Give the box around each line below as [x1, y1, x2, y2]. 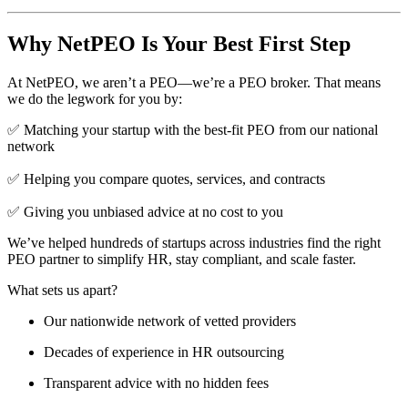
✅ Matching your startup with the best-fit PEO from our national [7, 122, 378, 138]
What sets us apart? [7, 282, 117, 298]
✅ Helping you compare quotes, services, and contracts [7, 171, 325, 187]
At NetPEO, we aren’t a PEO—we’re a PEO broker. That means [7, 75, 381, 90]
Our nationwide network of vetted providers [44, 313, 296, 329]
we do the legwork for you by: [7, 91, 182, 107]
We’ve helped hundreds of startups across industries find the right [7, 235, 381, 250]
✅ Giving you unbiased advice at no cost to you [7, 204, 283, 219]
